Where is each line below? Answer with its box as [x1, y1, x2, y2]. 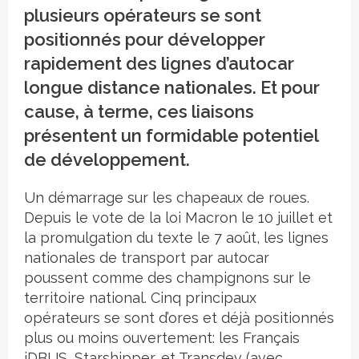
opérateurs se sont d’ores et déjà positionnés [24, 309, 334, 327]
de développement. [24, 149, 190, 171]
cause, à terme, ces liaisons [24, 101, 254, 123]
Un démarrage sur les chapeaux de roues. [24, 189, 309, 207]
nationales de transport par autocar [24, 249, 269, 267]
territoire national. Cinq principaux [24, 289, 256, 307]
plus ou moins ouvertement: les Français [24, 329, 300, 347]
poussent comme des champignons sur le [24, 269, 311, 287]
